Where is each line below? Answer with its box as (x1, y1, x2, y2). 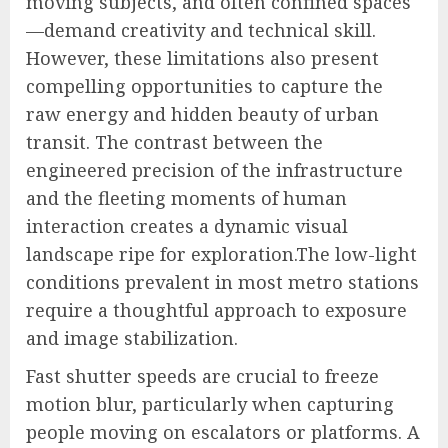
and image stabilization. (26, 326, 238, 351)
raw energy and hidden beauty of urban (26, 102, 379, 127)
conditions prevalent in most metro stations (26, 270, 419, 295)
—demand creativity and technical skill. (26, 18, 376, 43)
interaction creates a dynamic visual (26, 214, 348, 239)
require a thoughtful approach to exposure (26, 298, 407, 323)
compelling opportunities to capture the (26, 74, 383, 99)
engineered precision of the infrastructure (26, 158, 403, 183)
